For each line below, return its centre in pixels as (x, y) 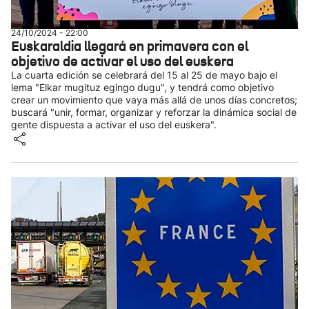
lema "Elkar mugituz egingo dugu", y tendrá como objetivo (142, 87)
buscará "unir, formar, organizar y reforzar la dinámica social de (154, 112)
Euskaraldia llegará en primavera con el (130, 46)
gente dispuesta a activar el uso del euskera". (114, 124)
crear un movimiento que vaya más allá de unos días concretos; (154, 100)
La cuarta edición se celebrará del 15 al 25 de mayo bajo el (144, 75)
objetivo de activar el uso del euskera (122, 61)
